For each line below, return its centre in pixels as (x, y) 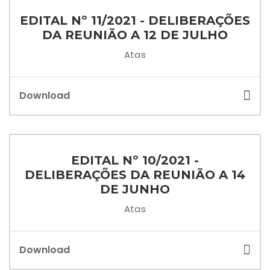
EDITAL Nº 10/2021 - (135, 160)
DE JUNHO (135, 189)
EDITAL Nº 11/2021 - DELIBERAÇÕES (135, 20)
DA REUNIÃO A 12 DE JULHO (135, 35)
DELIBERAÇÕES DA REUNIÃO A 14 (135, 175)
